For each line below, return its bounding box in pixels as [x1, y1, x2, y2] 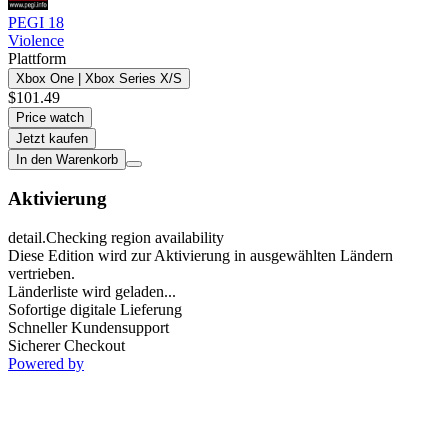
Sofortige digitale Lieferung [8, 301, 182, 319]
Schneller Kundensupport [8, 319, 169, 337]
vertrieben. [8, 265, 75, 283]
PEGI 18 [8, 13, 64, 31]
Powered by [8, 355, 84, 373]
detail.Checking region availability [8, 229, 224, 247]
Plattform [8, 49, 66, 67]
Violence [8, 31, 64, 49]
